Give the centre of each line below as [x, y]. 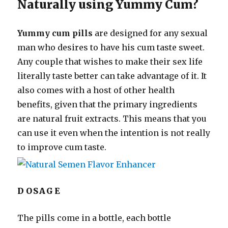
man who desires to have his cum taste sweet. [111, 48]
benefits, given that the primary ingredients [108, 105]
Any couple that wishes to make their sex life [110, 62]
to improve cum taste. [62, 147]
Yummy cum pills [55, 33]
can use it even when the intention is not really [114, 133]
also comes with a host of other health [96, 90]
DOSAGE [39, 191]
